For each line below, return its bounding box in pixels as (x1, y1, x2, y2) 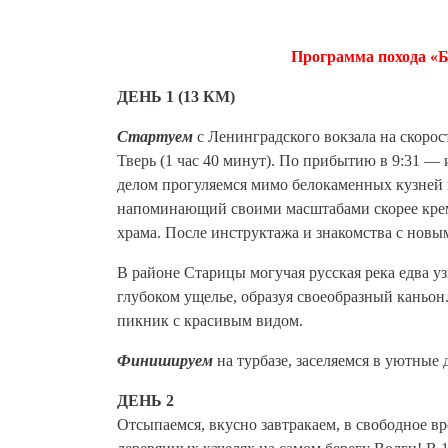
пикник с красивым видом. (117, 312, 303, 329)
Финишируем (117, 352, 213, 369)
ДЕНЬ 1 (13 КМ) (117, 88, 235, 105)
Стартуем (117, 128, 193, 145)
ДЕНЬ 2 (117, 392, 178, 409)
